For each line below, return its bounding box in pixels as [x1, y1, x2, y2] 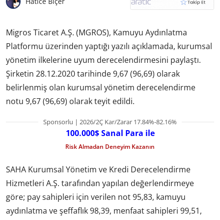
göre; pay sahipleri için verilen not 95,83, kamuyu [6, 192, 186, 203]
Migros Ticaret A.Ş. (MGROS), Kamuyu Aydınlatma [6, 27, 187, 38]
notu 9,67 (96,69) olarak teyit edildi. [6, 95, 135, 107]
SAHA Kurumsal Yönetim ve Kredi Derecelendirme [6, 164, 191, 175]
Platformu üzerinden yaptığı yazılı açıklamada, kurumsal [6, 40, 212, 52]
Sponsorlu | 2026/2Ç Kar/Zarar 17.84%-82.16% [43, 117, 177, 126]
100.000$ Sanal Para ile [65, 127, 155, 138]
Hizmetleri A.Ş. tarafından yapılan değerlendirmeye [6, 178, 194, 189]
